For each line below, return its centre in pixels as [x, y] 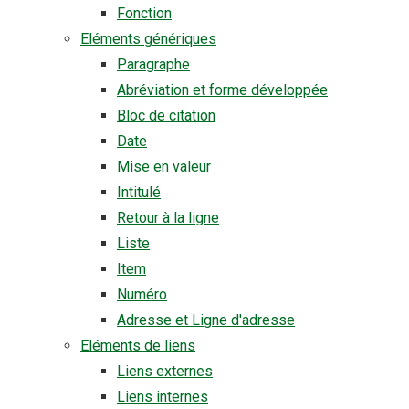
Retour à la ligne [168, 218]
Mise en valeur [164, 167]
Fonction [144, 13]
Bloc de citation [166, 115]
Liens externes [165, 371]
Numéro [142, 294]
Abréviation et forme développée [222, 90]
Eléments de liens [138, 346]
